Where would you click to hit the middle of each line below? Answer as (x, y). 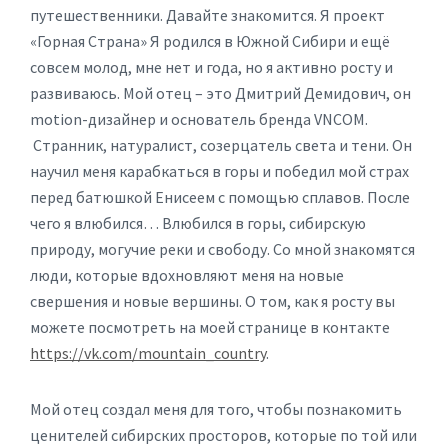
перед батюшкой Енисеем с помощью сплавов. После (220, 197)
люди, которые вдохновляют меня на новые (187, 275)
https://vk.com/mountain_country (148, 353)
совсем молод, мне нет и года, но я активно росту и (211, 67)
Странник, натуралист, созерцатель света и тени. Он (221, 145)
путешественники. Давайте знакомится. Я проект (207, 15)
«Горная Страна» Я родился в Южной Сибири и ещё (210, 41)
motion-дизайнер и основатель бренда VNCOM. (199, 119)
